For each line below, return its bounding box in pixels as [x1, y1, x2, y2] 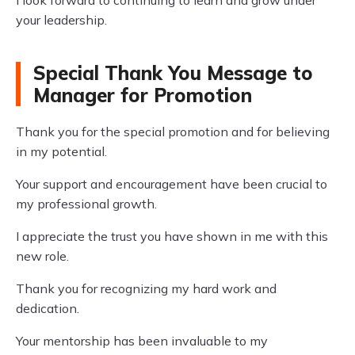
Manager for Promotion [33, 83, 252, 107]
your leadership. [16, 12, 107, 28]
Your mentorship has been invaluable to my [16, 333, 268, 349]
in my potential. [16, 143, 107, 159]
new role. [16, 248, 69, 264]
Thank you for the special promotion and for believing [16, 124, 330, 139]
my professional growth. [16, 196, 157, 212]
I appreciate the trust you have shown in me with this [16, 228, 328, 244]
